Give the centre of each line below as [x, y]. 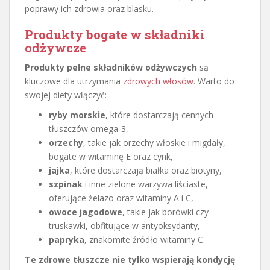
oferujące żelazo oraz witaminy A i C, [121, 198]
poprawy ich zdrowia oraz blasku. [89, 8]
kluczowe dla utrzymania [74, 81]
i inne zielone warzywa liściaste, [145, 184]
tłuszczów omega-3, [89, 128]
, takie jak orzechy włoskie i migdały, [154, 142]
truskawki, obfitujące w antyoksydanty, [124, 225]
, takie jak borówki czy [165, 212]
